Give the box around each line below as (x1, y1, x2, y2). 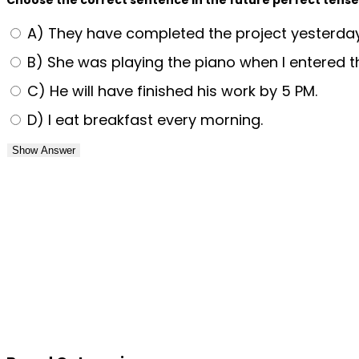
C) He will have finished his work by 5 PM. (23, 80, 317, 101)
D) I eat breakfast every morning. (23, 109, 263, 130)
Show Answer (12, 143, 75, 156)
